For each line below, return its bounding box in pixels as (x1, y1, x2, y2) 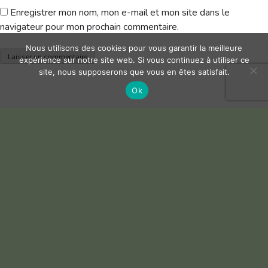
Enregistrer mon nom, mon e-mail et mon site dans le (10, 6, 230, 20)
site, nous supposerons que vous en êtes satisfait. (38, 67, 230, 77)
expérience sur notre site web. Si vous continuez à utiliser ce (19, 55, 249, 65)
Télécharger (176, 146, 215, 156)
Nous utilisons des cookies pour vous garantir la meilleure (26, 43, 242, 53)
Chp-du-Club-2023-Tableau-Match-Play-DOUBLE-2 (13, 146, 171, 156)
